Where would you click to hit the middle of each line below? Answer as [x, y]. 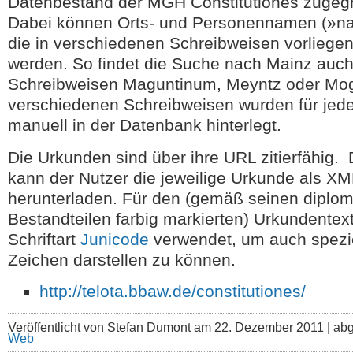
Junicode [115, 239]
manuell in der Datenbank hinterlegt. [145, 125]
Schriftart [44, 239]
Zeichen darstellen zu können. [122, 260]
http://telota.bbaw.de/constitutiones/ [173, 291]
